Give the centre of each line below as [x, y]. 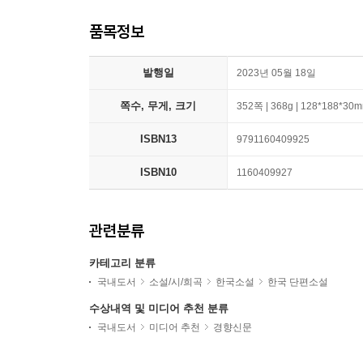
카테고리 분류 [122, 263]
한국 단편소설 [298, 282]
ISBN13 [158, 139]
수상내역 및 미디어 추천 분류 [159, 308]
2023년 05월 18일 [276, 73]
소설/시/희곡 [176, 282]
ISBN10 [158, 172]
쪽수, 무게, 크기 [158, 106]
